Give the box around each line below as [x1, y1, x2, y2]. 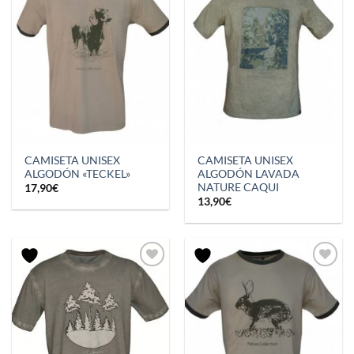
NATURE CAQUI [198, 181, 280, 194]
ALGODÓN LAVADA [198, 168, 300, 181]
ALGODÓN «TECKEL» [24, 168, 131, 181]
